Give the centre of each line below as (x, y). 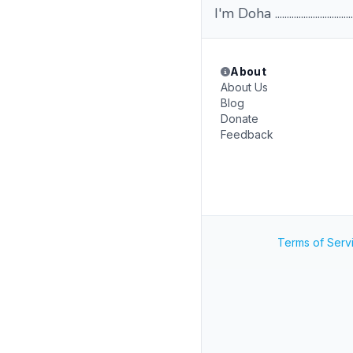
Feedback (247, 134)
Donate (240, 119)
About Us (244, 87)
